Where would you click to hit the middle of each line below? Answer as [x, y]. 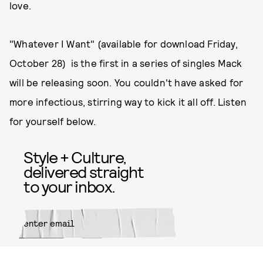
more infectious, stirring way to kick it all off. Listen [128, 102]
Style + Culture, [75, 157]
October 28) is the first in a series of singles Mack [126, 63]
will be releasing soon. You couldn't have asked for [127, 82]
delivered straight [84, 171]
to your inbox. [69, 186]
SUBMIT [157, 255]
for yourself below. [54, 121]
